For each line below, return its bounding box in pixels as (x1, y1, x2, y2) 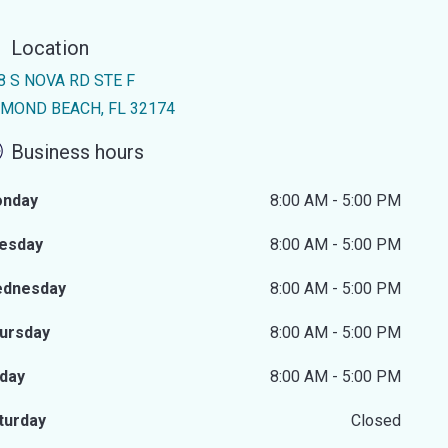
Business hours (11, 140, 145, 165)
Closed (351, 411, 402, 430)
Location (11, 36, 90, 61)
